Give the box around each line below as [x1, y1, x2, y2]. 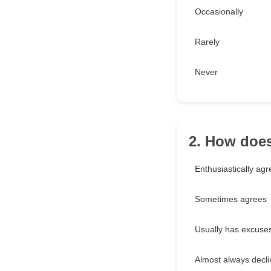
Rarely [195, 37, 220, 47]
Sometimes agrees [195, 194, 267, 204]
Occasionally [195, 7, 243, 17]
